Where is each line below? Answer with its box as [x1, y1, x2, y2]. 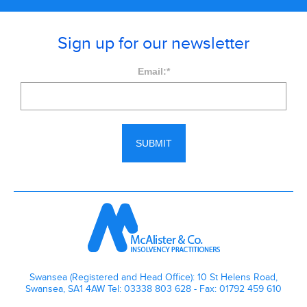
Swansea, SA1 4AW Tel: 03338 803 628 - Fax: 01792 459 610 [25, 282, 282, 295]
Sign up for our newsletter [58, 32, 249, 53]
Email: [137, 65, 167, 77]
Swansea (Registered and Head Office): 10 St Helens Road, [29, 271, 278, 283]
